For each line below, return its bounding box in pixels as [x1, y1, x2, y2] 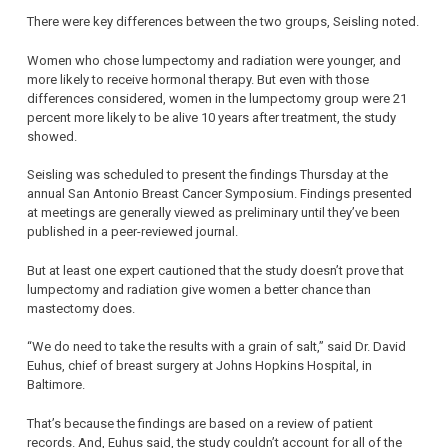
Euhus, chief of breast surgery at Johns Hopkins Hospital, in [27, 358, 372, 374]
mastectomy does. [27, 300, 135, 316]
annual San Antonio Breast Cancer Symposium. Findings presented [27, 186, 412, 202]
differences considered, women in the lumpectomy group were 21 [27, 90, 407, 106]
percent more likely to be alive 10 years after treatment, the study [27, 109, 396, 125]
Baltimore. [27, 377, 85, 393]
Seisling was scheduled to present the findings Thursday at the [27, 167, 388, 183]
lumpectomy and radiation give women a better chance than [27, 281, 371, 297]
